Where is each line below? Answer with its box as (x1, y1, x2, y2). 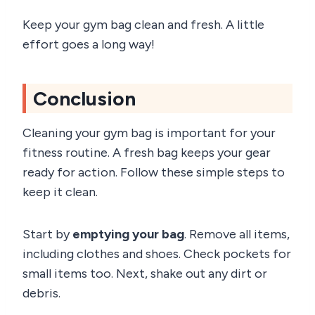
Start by (22, 226, 72, 242)
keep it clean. (22, 184, 98, 200)
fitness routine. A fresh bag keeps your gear (22, 144, 271, 160)
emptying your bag (72, 226, 184, 242)
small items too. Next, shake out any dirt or (22, 265, 267, 281)
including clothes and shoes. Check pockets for (22, 245, 291, 262)
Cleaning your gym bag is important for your (22, 124, 276, 141)
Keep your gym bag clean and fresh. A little (22, 16, 264, 32)
